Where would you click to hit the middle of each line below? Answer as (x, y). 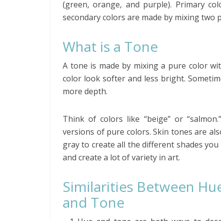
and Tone (93, 202)
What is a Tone (110, 46)
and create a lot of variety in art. (121, 157)
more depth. (85, 91)
